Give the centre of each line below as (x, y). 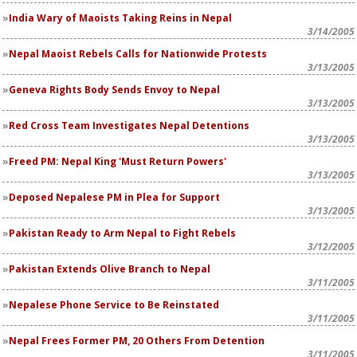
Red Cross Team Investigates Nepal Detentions (129, 126)
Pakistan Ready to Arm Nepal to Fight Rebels (122, 233)
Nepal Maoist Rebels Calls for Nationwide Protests (138, 54)
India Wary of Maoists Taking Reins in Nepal (120, 18)
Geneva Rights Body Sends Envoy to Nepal (114, 90)
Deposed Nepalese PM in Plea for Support (114, 197)
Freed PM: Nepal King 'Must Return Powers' (118, 161)
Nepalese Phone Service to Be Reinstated (114, 305)
